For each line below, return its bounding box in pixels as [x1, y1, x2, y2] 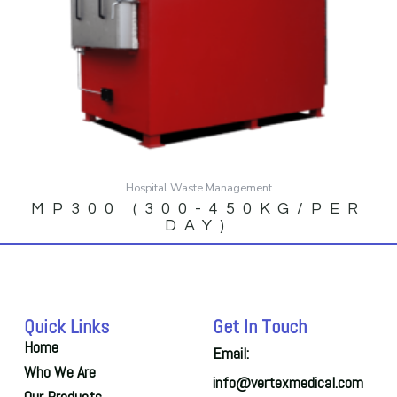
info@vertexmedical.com [212, 372, 363, 393]
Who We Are [23, 362, 96, 383]
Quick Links [23, 314, 109, 339]
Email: [212, 343, 249, 364]
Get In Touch [212, 314, 307, 339]
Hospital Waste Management [125, 180, 272, 196]
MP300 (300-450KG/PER [31, 200, 366, 218]
